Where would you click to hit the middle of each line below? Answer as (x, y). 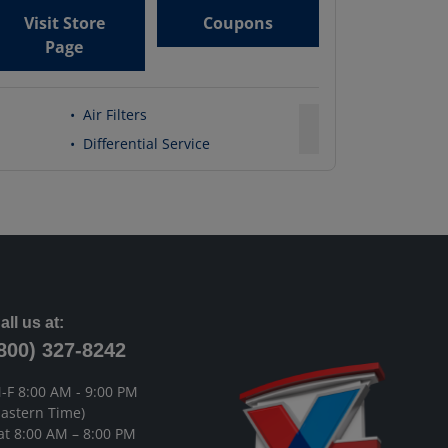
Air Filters (115, 115)
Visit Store (64, 23)
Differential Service (146, 144)
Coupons (238, 23)
